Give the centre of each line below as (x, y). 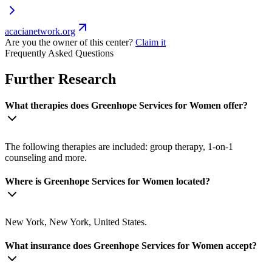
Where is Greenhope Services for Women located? (107, 181)
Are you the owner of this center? (69, 42)
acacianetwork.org (40, 32)
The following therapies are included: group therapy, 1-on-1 (119, 146)
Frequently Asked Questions (59, 53)
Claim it (151, 42)
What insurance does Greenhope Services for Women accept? (131, 246)
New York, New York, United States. (76, 222)
